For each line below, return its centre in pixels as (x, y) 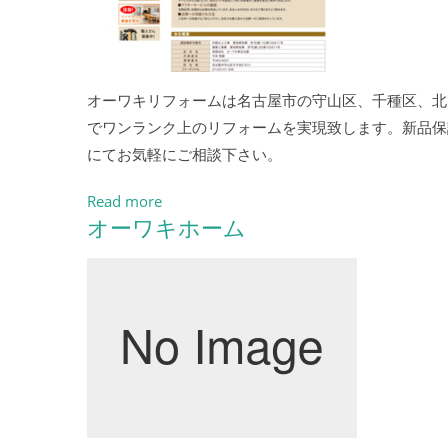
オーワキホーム (166, 228)
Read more (124, 201)
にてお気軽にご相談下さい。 (184, 154)
